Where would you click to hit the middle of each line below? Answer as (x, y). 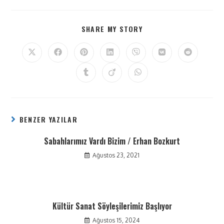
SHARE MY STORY (112, 29)
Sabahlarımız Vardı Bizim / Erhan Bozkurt (112, 141)
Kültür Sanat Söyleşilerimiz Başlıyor (112, 206)
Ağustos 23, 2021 (116, 155)
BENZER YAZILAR (48, 119)
